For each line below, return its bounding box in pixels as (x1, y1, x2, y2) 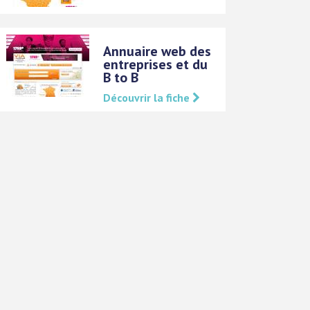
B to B (103, 69, 139, 86)
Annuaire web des (103, 42, 212, 60)
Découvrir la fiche (103, 91, 193, 104)
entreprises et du (103, 55, 208, 73)
